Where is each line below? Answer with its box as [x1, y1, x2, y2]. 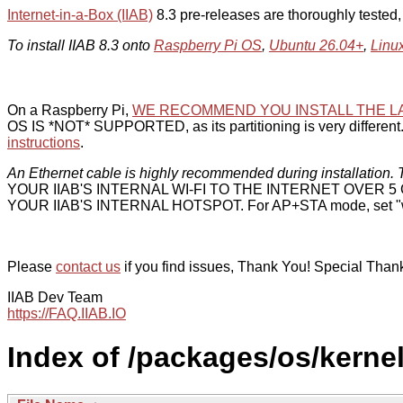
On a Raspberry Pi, [7, 103, 132, 118]
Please [7, 259, 56, 274]
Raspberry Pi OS [154, 38, 262, 53]
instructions [7, 135, 80, 150]
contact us [56, 259, 121, 274]
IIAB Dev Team [7, 290, 103, 305]
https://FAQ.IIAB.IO [7, 306, 126, 321]
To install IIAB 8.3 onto [7, 38, 154, 53]
